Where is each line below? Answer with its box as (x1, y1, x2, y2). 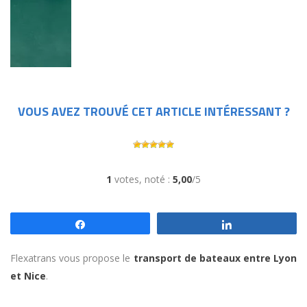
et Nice (10, 269, 46, 283)
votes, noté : (112, 173, 173, 186)
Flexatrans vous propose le (10, 251, 134, 265)
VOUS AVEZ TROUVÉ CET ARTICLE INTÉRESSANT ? (17, 102, 290, 121)
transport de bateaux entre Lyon (133, 251, 297, 265)
